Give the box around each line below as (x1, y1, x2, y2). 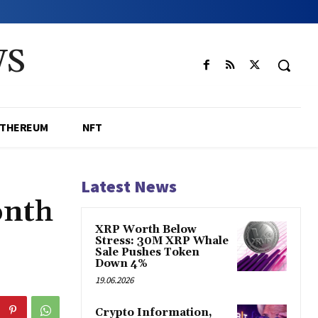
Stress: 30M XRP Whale (95, 234, 229, 248)
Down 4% (95, 257, 148, 271)
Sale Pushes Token (95, 246, 199, 260)
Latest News (81, 175, 177, 198)
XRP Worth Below (95, 223, 197, 237)
